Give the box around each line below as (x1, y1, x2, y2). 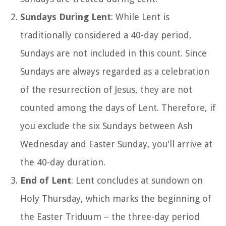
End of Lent (20, 175, 71, 186)
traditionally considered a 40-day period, (20, 29, 192, 40)
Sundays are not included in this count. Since (20, 47, 207, 59)
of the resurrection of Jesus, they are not (20, 84, 192, 95)
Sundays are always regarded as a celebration (20, 66, 209, 77)
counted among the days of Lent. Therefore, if (20, 102, 216, 113)
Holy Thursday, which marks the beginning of (20, 193, 211, 204)
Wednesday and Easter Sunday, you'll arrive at (20, 138, 212, 149)
